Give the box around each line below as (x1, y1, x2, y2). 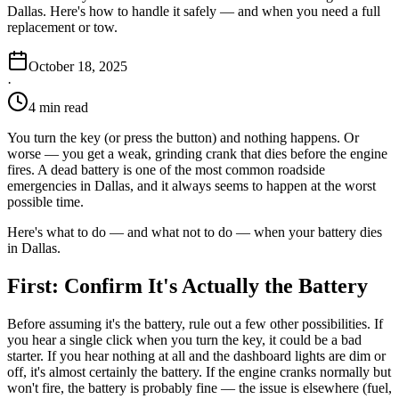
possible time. (7, 193, 84, 209)
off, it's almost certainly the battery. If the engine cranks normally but (7, 363, 391, 379)
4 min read (28, 99, 88, 115)
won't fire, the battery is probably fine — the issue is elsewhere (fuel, (7, 379, 392, 395)
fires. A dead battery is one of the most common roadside (7, 161, 325, 177)
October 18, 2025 (28, 58, 127, 74)
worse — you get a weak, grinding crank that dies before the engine (7, 145, 387, 161)
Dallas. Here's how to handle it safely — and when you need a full (7, 3, 380, 19)
